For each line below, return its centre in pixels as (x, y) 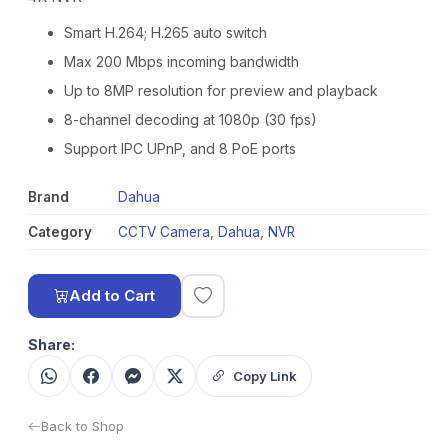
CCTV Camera (164, 232)
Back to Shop (82, 426)
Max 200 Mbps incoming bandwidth (181, 61)
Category (60, 232)
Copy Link (265, 375)
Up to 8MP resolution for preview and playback (221, 90)
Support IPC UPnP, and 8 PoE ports (180, 148)
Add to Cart (112, 295)
